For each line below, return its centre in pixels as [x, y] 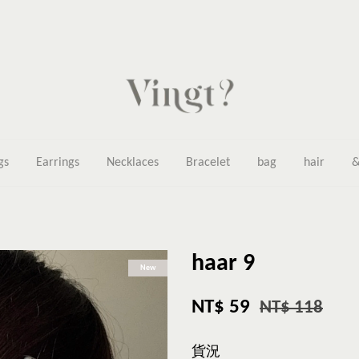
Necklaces [133, 163]
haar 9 [223, 264]
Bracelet [208, 163]
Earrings [58, 163]
